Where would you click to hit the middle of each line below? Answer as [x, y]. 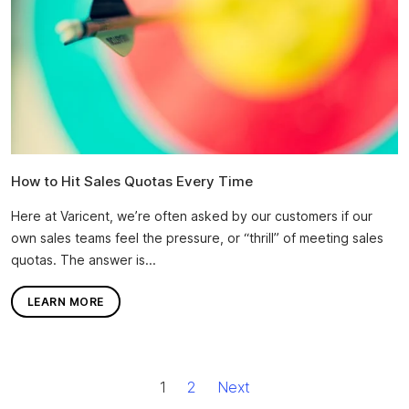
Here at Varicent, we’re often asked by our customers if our [192, 216]
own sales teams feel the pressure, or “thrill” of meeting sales [197, 238]
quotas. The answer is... [84, 260]
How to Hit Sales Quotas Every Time [132, 182]
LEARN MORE [66, 302]
